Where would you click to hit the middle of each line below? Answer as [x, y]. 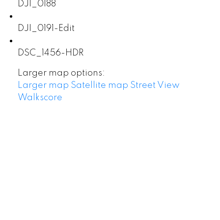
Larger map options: [61, 73]
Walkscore [40, 97]
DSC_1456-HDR [50, 53]
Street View [155, 85]
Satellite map [99, 85]
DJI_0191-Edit [46, 28]
